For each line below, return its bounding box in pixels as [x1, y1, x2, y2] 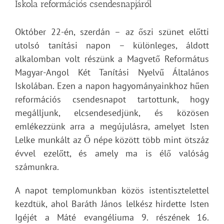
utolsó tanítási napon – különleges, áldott [15, 39, 209, 51]
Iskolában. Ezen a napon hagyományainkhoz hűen [15, 80, 209, 91]
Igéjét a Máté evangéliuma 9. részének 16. [15, 211, 209, 223]
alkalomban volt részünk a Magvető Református [15, 53, 209, 64]
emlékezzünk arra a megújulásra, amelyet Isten [15, 120, 209, 132]
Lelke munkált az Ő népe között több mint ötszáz [15, 134, 209, 145]
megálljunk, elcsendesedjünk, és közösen [15, 107, 209, 118]
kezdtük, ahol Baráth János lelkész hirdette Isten [15, 198, 209, 209]
